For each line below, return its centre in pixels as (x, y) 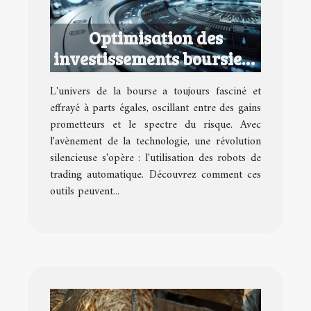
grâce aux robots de (155, 79)
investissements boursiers (155, 58)
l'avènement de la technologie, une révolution (155, 141)
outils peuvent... (85, 191)
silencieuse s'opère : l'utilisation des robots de (155, 158)
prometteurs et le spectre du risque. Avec (155, 125)
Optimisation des (155, 37)
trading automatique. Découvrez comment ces (155, 175)
